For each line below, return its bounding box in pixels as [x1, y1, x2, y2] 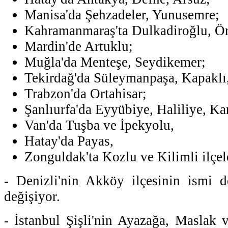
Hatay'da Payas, [24, 133, 113, 149]
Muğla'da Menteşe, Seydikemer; [24, 54, 206, 70]
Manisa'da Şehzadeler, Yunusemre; [24, 7, 219, 22]
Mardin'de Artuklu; [24, 38, 133, 54]
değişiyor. [4, 188, 60, 204]
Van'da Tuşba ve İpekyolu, [24, 117, 174, 133]
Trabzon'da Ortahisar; [24, 85, 147, 101]
